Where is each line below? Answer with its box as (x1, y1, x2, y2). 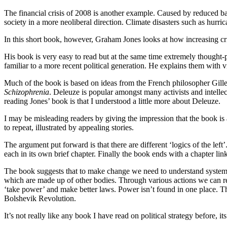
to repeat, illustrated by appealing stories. (4, 123, 134, 132)
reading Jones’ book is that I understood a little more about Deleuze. (4, 97, 220, 106)
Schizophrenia (4, 88, 49, 97)
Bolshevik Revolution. (4, 194, 76, 203)
